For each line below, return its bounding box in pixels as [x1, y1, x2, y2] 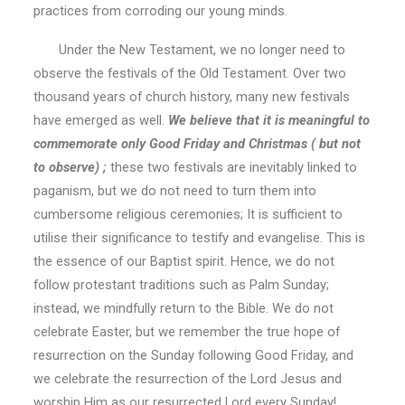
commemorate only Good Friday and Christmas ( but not [33, 135, 361, 152]
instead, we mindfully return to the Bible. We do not [33, 299, 334, 316]
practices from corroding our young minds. [33, 2, 287, 19]
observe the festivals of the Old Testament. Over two [33, 64, 346, 81]
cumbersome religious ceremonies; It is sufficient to [33, 205, 343, 222]
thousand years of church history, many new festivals [33, 88, 350, 105]
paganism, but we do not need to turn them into [33, 182, 316, 199]
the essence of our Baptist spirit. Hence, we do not [33, 252, 334, 269]
